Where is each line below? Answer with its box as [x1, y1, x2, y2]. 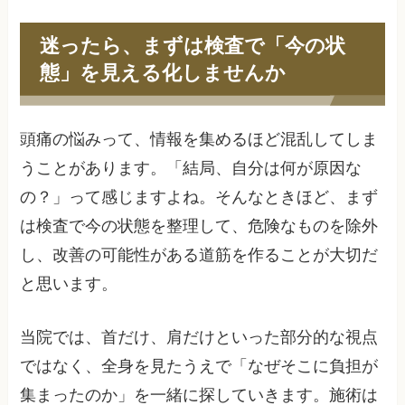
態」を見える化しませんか [39, 58, 286, 87]
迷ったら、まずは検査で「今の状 [39, 31, 345, 60]
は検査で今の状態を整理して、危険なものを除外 [20, 217, 379, 236]
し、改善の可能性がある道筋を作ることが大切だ [20, 246, 379, 265]
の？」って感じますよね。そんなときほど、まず [20, 188, 379, 207]
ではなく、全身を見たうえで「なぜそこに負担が [20, 357, 379, 376]
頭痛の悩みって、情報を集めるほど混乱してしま [20, 130, 379, 149]
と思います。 [20, 275, 118, 294]
